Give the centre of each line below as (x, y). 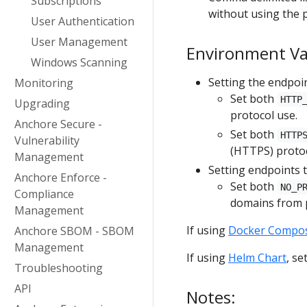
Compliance (44, 194)
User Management (79, 42)
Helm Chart (257, 258)
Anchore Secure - (58, 124)
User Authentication (83, 21)
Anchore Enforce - (61, 177)
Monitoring (44, 83)
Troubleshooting (59, 268)
